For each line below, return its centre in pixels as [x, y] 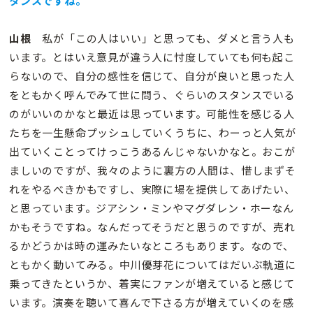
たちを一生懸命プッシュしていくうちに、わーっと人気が [153, 133]
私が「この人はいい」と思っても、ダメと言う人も [163, 38]
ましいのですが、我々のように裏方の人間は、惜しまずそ [153, 170]
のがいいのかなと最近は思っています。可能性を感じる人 [152, 114]
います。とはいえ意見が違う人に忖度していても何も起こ [152, 57]
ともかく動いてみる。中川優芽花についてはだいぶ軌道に [153, 265]
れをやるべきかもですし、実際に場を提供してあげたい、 [152, 189]
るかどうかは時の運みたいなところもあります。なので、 [152, 246]
